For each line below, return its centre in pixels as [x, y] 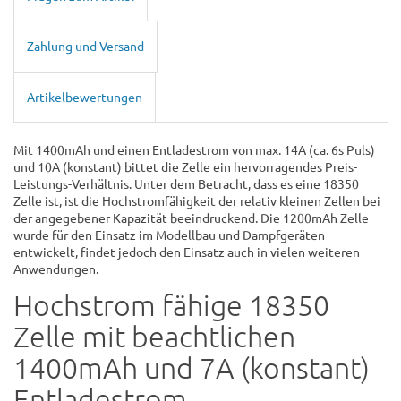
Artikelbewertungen [85, 96]
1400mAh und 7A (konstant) [192, 367]
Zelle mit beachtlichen [154, 336]
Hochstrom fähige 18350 [171, 305]
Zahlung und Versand [85, 46]
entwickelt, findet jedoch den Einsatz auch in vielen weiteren [187, 251]
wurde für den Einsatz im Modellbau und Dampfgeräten [169, 234]
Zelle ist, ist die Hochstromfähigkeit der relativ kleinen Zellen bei [197, 200]
